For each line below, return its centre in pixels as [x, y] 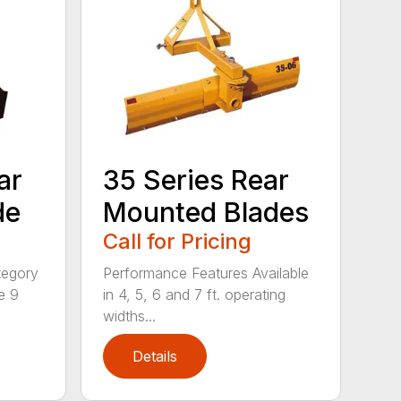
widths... [130, 316]
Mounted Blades [206, 212]
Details [155, 356]
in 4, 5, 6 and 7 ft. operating [195, 294]
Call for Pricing [178, 241]
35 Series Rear [196, 179]
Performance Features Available [206, 273]
